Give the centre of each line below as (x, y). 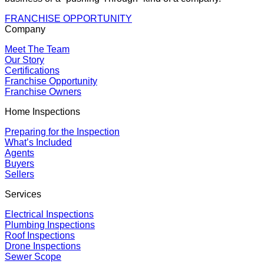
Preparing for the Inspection (62, 132)
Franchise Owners (43, 92)
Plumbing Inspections (50, 225)
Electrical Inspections (49, 214)
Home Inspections (42, 112)
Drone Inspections (43, 246)
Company (25, 29)
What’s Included (38, 143)
